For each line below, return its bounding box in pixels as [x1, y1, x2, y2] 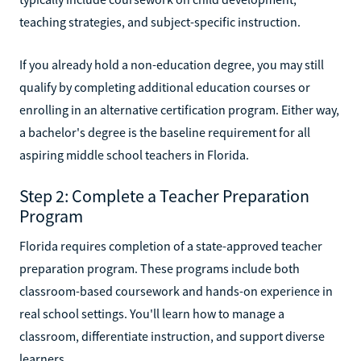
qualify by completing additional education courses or [19, 78, 310, 95]
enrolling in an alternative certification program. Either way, [19, 101, 339, 118]
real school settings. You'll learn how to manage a [19, 305, 284, 322]
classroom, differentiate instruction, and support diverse [19, 327, 325, 344]
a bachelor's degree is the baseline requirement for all [19, 123, 310, 140]
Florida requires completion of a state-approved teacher [19, 237, 322, 254]
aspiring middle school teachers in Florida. [19, 146, 249, 163]
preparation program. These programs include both [19, 259, 300, 276]
